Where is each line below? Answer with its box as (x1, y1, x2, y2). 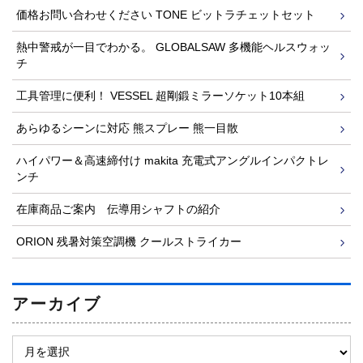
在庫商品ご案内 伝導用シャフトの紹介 (16, 203, 220, 216)
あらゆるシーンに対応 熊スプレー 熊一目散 (16, 122, 238, 135)
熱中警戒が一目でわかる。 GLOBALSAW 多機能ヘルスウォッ (16, 41, 331, 54)
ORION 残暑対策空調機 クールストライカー (16, 235, 241, 249)
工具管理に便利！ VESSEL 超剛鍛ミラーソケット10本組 (16, 89, 305, 103)
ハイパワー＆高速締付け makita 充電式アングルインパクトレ (16, 154, 329, 168)
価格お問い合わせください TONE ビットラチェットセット (16, 8, 315, 22)
